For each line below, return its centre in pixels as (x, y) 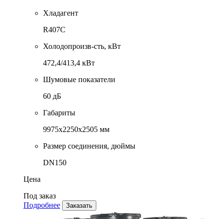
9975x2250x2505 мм (76, 130)
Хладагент (61, 13)
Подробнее (42, 205)
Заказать (79, 206)
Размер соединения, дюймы (89, 146)
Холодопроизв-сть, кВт (82, 46)
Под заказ (40, 196)
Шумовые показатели (79, 80)
